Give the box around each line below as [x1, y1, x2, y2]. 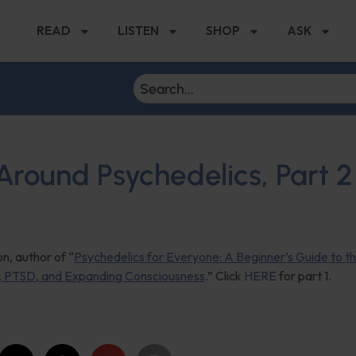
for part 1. [277, 268, 331, 284]
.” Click [205, 268, 244, 284]
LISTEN [118, 23, 159, 38]
